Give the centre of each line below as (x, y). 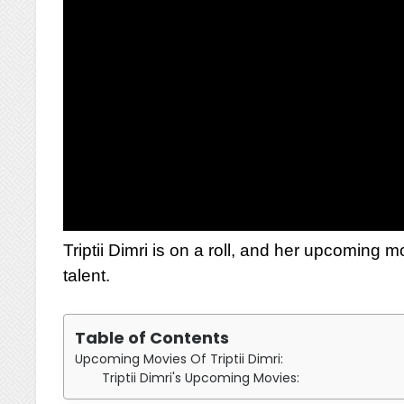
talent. (89, 275)
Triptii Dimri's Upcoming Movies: (201, 378)
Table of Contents (152, 338)
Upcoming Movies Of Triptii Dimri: (179, 359)
